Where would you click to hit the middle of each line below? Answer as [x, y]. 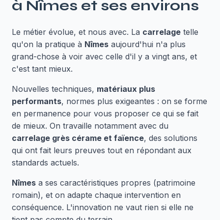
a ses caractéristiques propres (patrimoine [116, 183]
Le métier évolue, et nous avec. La [77, 32]
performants [37, 101]
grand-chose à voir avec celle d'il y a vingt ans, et [104, 56]
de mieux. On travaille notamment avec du [90, 126]
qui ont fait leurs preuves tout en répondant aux [102, 150]
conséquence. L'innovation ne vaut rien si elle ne [103, 207]
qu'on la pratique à [48, 44]
